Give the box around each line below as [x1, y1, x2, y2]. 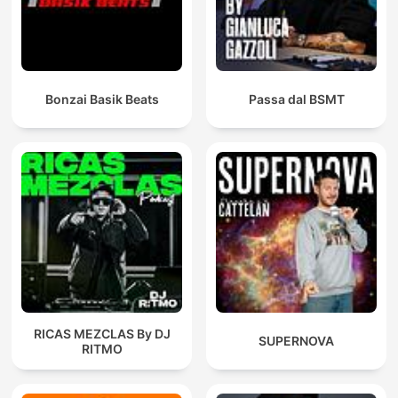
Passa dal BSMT [248, 92, 345, 107]
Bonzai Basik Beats [44, 92, 159, 107]
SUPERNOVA [259, 333, 334, 349]
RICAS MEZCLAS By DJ [33, 325, 171, 341]
